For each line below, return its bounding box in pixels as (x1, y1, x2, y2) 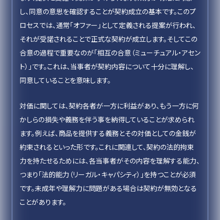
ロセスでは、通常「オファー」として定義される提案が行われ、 (20, 20, 196, 30)
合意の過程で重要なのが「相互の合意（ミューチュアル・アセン (20, 48, 200, 57)
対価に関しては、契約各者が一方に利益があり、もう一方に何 (20, 101, 199, 110)
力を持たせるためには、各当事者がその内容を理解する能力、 (20, 156, 200, 165)
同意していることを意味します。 (20, 75, 111, 85)
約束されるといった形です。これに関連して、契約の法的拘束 (20, 142, 194, 152)
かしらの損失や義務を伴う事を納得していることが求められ (20, 114, 194, 124)
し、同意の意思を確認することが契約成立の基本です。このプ (20, 6, 196, 16)
